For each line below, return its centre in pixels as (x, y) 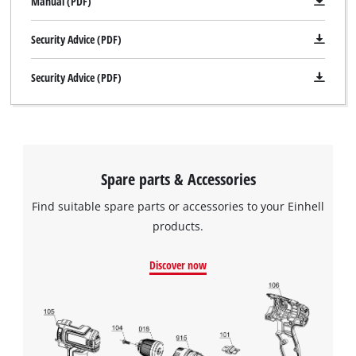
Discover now (178, 265)
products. (178, 226)
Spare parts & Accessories (178, 178)
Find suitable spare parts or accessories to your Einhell (178, 207)
